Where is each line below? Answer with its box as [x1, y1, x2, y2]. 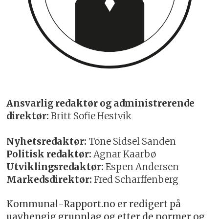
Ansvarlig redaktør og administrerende [6, 98, 195, 109]
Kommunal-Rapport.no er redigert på [6, 198, 181, 210]
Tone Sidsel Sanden [87, 136, 176, 148]
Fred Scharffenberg [92, 174, 179, 186]
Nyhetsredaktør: [6, 136, 87, 148]
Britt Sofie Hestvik [49, 110, 132, 122]
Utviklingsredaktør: [6, 161, 104, 173]
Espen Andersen [104, 161, 179, 173]
